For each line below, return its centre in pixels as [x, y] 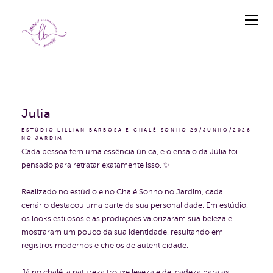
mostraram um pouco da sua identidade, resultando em [122, 232]
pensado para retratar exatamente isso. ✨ [96, 165]
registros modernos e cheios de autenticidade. [105, 246]
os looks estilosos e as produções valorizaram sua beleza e [127, 219]
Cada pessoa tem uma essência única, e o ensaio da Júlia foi [129, 152]
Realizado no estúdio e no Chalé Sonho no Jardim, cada [122, 192]
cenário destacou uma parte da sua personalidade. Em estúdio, [135, 205]
